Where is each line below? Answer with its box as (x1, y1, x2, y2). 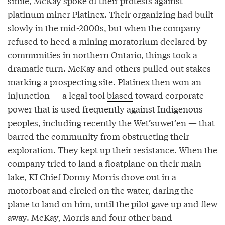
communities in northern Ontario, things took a (8, 48, 197, 61)
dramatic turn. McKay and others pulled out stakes (8, 62, 211, 75)
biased (107, 89, 133, 102)
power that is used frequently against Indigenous (8, 102, 203, 116)
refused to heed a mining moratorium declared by (8, 35, 207, 48)
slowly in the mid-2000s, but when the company (8, 21, 201, 34)
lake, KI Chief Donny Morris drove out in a (8, 170, 176, 183)
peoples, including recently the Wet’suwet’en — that (8, 116, 215, 129)
